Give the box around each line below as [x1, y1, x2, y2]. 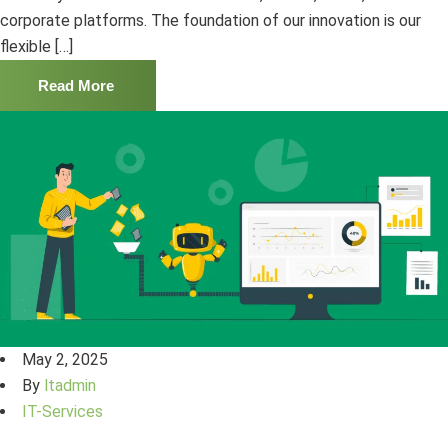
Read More [38, 77, 114, 95]
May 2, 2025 [22, 349, 108, 369]
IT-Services [22, 401, 103, 421]
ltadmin [44, 375, 96, 395]
